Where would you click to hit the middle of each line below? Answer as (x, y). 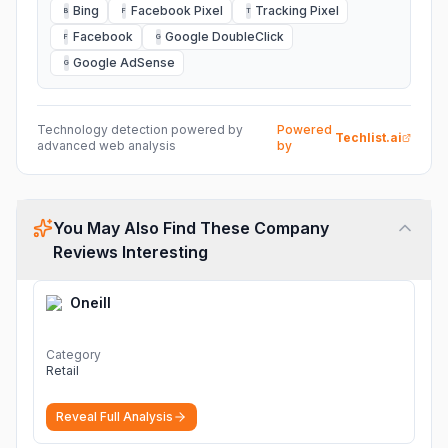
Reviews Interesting (130, 252)
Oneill (90, 302)
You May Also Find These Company (191, 228)
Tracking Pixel (297, 10)
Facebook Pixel (177, 10)
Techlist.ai (368, 137)
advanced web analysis (106, 145)
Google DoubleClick (224, 36)
